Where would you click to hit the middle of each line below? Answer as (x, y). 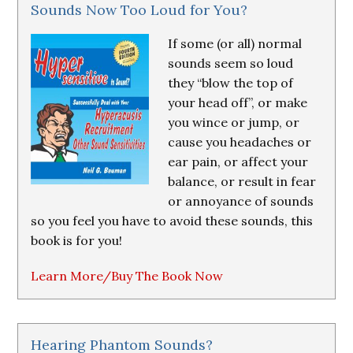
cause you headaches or (240, 142)
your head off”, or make (238, 102)
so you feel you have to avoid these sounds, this (172, 221)
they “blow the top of (231, 83)
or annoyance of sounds (241, 201)
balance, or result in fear (242, 181)
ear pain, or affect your (238, 162)
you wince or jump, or (234, 122)
